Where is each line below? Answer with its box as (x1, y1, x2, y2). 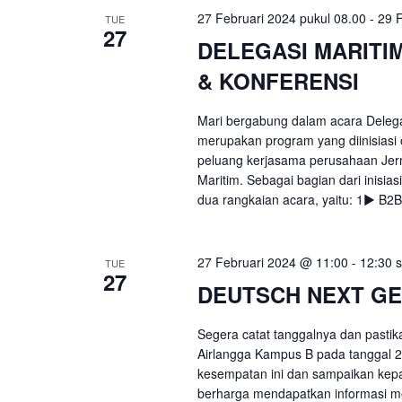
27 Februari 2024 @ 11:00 (197, 253, 348, 271)
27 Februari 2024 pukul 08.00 (197, 9, 366, 27)
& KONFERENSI (197, 66, 359, 96)
